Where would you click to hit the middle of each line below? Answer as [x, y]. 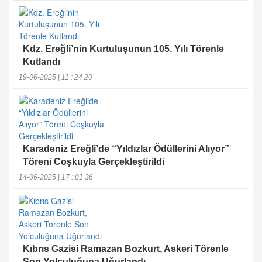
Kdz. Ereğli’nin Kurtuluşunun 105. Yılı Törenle [123, 49]
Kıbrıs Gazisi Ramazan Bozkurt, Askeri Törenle [126, 249]
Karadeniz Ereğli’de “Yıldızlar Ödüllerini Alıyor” [126, 149]
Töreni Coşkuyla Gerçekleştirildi [94, 162]
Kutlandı [42, 62]
